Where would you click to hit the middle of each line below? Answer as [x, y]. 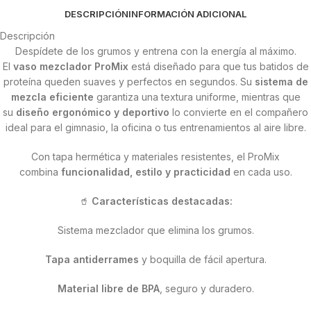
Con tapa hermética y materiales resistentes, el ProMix [155, 157]
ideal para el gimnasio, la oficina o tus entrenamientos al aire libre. [155, 128]
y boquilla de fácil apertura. [202, 260]
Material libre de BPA [108, 289]
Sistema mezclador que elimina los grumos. [155, 230]
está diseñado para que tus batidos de [218, 67]
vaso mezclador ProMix [70, 67]
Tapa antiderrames [92, 260]
